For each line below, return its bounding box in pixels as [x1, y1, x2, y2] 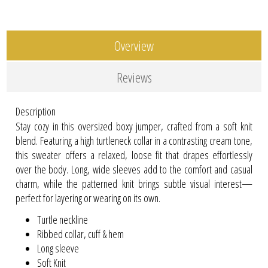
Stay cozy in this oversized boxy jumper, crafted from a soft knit [16, 118, 252, 133]
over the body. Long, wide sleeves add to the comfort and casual [16, 162, 252, 176]
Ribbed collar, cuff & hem [37, 226, 124, 241]
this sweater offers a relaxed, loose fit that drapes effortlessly [16, 147, 252, 162]
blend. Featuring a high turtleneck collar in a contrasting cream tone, [16, 133, 252, 148]
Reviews [116, 68, 152, 87]
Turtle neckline [37, 212, 89, 227]
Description [16, 104, 56, 119]
